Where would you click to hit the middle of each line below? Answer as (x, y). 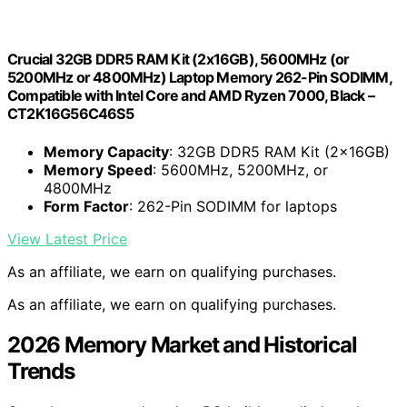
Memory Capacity (106, 151)
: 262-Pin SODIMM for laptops (233, 206)
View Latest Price (67, 238)
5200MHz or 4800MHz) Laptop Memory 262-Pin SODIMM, (199, 78)
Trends (41, 371)
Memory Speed (98, 169)
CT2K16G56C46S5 (70, 114)
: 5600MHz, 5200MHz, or (240, 169)
